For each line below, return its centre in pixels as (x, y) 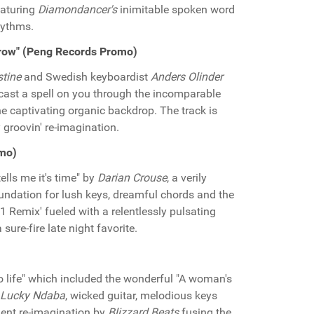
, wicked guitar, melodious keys (141, 295)
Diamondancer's (77, 9)
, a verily (187, 178)
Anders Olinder (187, 77)
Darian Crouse (132, 178)
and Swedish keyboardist (86, 77)
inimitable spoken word (176, 9)
